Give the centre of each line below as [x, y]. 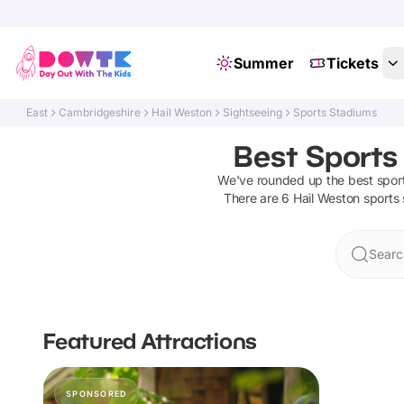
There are [252, 198]
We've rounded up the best [297, 180]
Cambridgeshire [100, 112]
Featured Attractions [150, 340]
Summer [263, 63]
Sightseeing [253, 112]
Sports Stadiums [335, 112]
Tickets [352, 63]
